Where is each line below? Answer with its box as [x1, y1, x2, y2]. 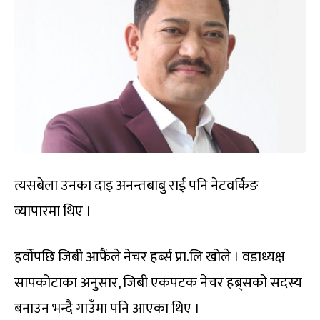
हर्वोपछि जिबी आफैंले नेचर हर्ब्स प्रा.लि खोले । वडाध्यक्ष [14, 245, 285, 270]
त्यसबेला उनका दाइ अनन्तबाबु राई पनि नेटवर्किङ [14, 174, 259, 199]
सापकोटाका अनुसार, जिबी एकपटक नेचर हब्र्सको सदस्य [14, 271, 302, 296]
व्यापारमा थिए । [14, 199, 91, 224]
